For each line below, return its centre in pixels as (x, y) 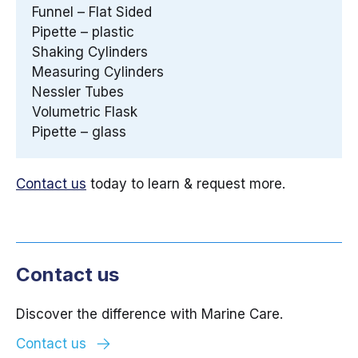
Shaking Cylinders (90, 52)
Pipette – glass (79, 132)
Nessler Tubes (78, 92)
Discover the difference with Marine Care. (149, 314)
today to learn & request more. (186, 184)
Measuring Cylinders (98, 72)
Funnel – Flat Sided (92, 12)
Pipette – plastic (83, 32)
